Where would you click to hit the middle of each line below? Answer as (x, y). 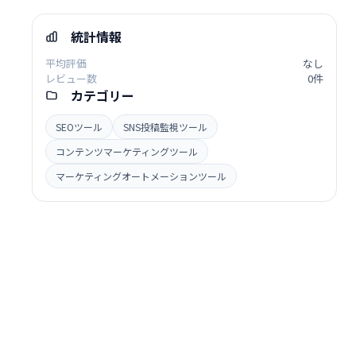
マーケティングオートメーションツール (141, 176)
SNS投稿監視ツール (165, 127)
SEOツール (79, 127)
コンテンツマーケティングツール (127, 152)
